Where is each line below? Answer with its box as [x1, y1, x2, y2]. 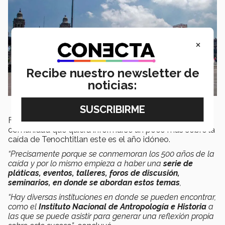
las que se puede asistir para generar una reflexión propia [8, 211, 214, 221]
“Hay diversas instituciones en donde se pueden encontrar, [8, 192, 216, 202]
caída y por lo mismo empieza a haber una [8, 159, 163, 169]
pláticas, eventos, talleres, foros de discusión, [8, 168, 180, 178]
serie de [163, 159, 193, 169]
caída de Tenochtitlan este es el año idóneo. [8, 135, 170, 145]
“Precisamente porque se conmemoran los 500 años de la [8, 149, 214, 159]
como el [8, 202, 39, 212]
